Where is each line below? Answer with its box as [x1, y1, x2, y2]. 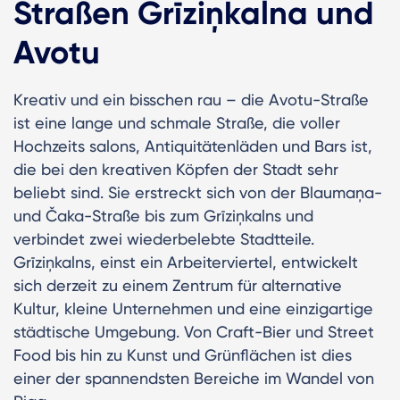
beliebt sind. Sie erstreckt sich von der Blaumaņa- [13, 182, 382, 202]
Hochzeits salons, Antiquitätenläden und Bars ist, [13, 136, 372, 155]
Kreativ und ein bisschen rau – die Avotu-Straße [13, 89, 369, 109]
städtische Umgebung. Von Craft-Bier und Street [13, 321, 374, 341]
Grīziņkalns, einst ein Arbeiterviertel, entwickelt [13, 252, 358, 271]
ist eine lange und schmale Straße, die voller [13, 112, 340, 132]
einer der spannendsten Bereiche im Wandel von [13, 368, 374, 387]
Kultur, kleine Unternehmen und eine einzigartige [13, 298, 373, 318]
